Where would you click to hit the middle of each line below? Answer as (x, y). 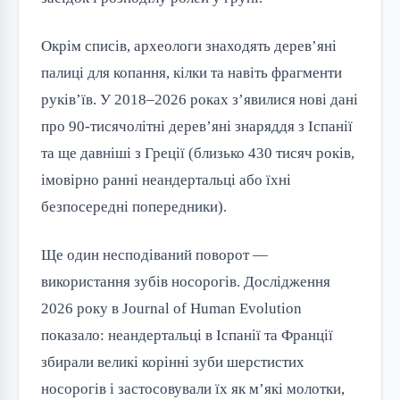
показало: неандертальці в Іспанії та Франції (187, 336)
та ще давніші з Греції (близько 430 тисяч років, (198, 154)
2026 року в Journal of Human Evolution (171, 309)
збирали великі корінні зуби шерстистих (173, 362)
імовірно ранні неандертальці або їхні (166, 180)
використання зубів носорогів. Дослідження (186, 282)
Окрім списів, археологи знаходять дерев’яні (189, 46)
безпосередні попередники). (134, 207)
